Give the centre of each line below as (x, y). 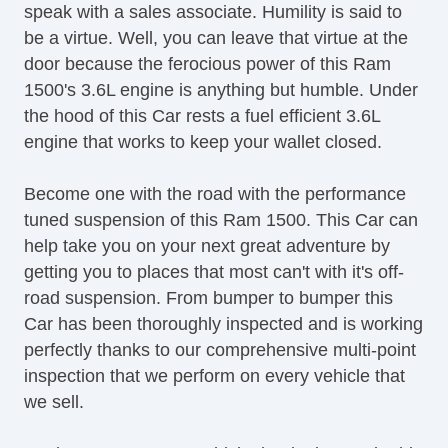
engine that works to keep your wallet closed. (203, 141)
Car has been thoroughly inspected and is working (223, 323)
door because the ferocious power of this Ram (207, 63)
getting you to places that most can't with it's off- (214, 271)
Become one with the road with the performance (215, 193)
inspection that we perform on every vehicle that (214, 375)
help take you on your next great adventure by (207, 245)
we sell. (54, 401)
